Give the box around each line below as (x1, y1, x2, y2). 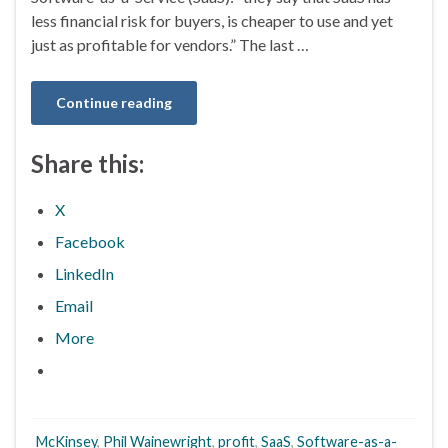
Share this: (31, 148, 144, 178)
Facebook (55, 231, 125, 251)
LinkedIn (55, 263, 114, 283)
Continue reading (56, 93, 172, 111)
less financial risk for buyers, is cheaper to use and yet (31, 10, 393, 30)
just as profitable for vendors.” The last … (31, 34, 309, 54)
